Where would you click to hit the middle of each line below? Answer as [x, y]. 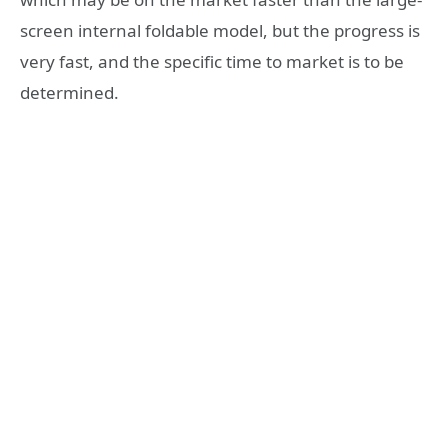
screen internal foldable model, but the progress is [220, 30]
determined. [69, 92]
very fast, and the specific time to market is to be [212, 61]
